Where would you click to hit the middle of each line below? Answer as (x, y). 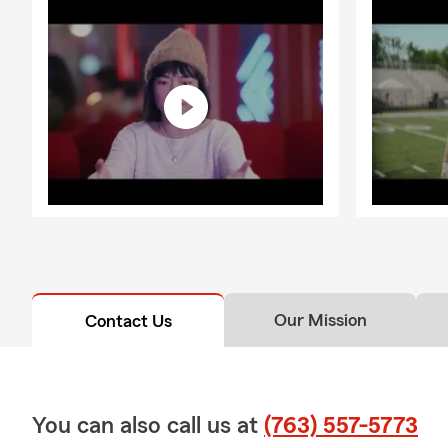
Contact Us (128, 320)
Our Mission (320, 319)
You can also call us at (148, 425)
